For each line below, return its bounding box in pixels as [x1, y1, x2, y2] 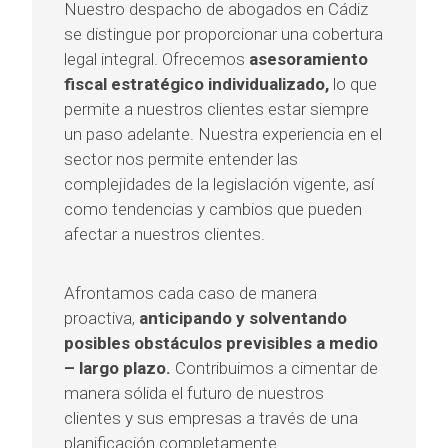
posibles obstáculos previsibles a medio [64, 333, 378, 354]
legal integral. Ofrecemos [64, 49, 249, 70]
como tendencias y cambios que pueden [64, 199, 362, 220]
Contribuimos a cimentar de [171, 358, 378, 379]
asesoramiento [249, 49, 368, 70]
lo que [329, 74, 377, 95]
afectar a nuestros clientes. [64, 224, 265, 245]
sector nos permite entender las [64, 149, 298, 170]
